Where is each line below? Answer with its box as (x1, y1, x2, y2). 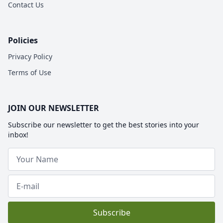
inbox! (8, 129, 28, 139)
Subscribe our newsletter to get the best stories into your (8, 119, 199, 129)
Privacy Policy (8, 51, 52, 61)
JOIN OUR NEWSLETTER (8, 102, 99, 113)
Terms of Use (8, 67, 51, 77)
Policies (8, 34, 38, 46)
